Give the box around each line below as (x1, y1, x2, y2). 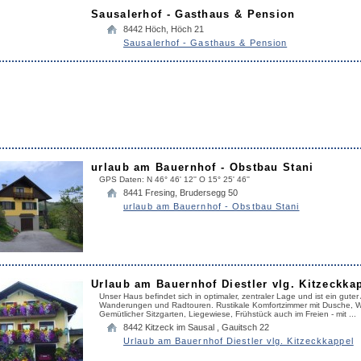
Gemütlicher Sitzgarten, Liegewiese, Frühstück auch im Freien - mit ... (99, 309, 356, 318)
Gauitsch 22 (222, 322, 269, 332)
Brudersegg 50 (180, 188, 238, 197)
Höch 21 (171, 24, 204, 34)
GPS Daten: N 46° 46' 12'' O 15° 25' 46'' (99, 175, 255, 184)
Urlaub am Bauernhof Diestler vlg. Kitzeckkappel (123, 336, 354, 346)
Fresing (145, 188, 175, 197)
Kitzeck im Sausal (145, 322, 217, 332)
